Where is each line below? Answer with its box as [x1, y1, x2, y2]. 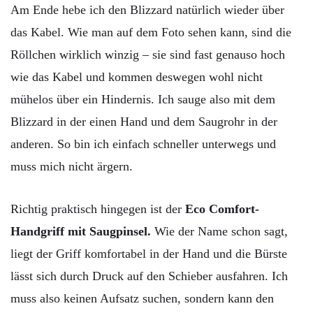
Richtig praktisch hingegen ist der [10, 202, 185, 217]
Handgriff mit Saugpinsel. [10, 224, 154, 239]
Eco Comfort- [185, 202, 259, 217]
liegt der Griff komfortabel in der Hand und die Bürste [10, 247, 287, 261]
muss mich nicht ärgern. [10, 159, 133, 173]
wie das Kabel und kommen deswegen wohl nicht [10, 69, 263, 84]
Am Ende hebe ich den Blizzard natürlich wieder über [10, 2, 284, 17]
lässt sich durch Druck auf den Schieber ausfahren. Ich [10, 269, 288, 284]
